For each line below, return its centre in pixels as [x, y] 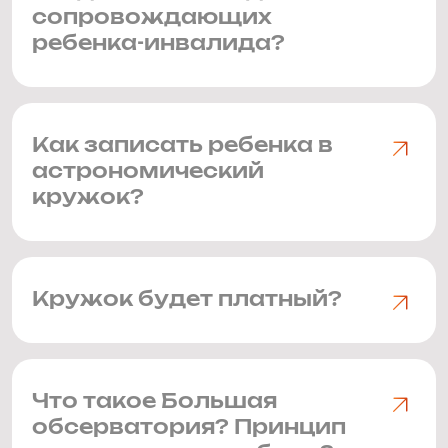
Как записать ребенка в [182, 146]
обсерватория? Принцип [189, 428]
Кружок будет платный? [187, 300]
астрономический [148, 172]
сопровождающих [152, 18]
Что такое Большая [154, 402]
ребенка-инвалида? [158, 44]
